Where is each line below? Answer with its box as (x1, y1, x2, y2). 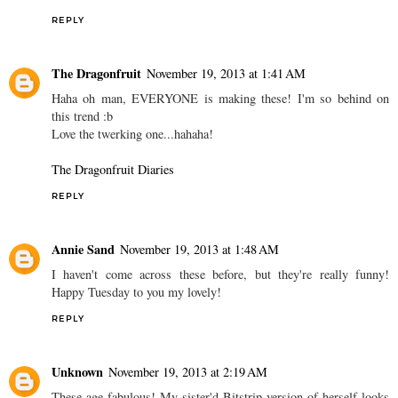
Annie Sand (52, 239, 115, 259)
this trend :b (52, 107, 113, 124)
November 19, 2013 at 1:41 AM (147, 65, 306, 82)
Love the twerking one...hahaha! (52, 125, 213, 142)
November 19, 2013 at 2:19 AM (108, 362, 267, 380)
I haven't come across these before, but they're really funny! (52, 265, 389, 283)
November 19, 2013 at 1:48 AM (120, 240, 279, 258)
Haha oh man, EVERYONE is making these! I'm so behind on (52, 90, 389, 107)
